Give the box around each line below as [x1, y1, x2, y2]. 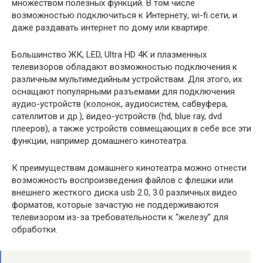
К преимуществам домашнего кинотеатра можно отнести [12, 162, 247, 173]
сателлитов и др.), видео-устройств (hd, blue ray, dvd [12, 110, 222, 122]
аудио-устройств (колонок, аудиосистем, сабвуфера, [12, 98, 228, 109]
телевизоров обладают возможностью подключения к [12, 61, 237, 72]
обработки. [12, 224, 58, 235]
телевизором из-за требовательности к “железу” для [12, 211, 228, 222]
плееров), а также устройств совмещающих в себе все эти [12, 123, 251, 134]
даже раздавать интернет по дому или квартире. [12, 22, 210, 33]
